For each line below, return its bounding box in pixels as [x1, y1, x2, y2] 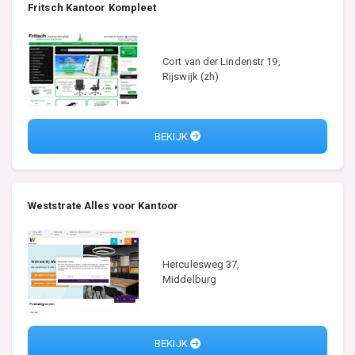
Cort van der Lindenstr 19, [162, 55, 281, 68]
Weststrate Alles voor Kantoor [28, 200, 178, 212]
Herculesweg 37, [162, 258, 240, 270]
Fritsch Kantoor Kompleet [28, 2, 157, 14]
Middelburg [162, 273, 216, 285]
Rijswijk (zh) [162, 71, 219, 83]
